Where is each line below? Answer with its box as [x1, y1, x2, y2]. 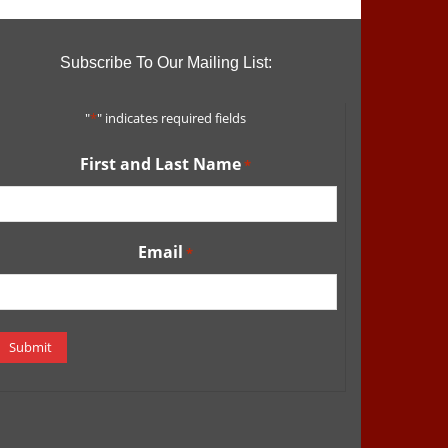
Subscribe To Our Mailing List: [59, 53, 272, 71]
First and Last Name [80, 152, 242, 175]
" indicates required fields [97, 108, 247, 127]
